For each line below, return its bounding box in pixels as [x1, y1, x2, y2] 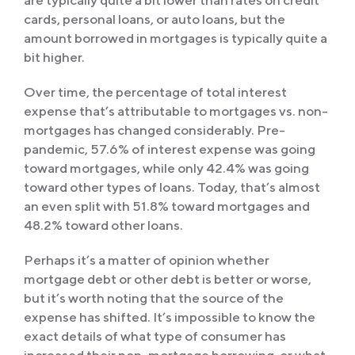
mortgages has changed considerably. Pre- [24, 122, 285, 139]
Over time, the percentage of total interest [24, 84, 287, 101]
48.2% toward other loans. [24, 217, 183, 234]
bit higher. [24, 49, 85, 66]
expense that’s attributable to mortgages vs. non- [24, 103, 328, 120]
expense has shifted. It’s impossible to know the [24, 309, 315, 326]
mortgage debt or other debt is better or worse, [24, 271, 311, 288]
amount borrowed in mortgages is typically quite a [24, 30, 327, 47]
